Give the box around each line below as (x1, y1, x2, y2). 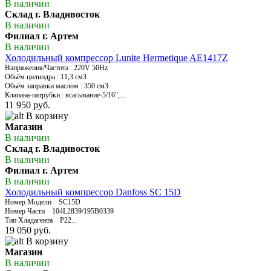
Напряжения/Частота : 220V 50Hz (5, 64, 108, 73)
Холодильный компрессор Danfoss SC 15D (5, 187, 181, 198)
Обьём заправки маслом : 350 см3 (5, 82, 108, 91)
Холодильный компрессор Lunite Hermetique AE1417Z (5, 53, 228, 64)
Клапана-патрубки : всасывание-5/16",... (5, 91, 125, 100)
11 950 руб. (5, 100, 50, 111)
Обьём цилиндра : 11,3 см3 (5, 73, 87, 82)
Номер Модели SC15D (5, 198, 80, 207)
